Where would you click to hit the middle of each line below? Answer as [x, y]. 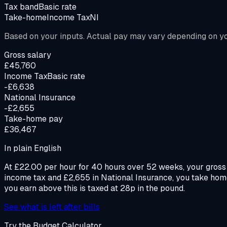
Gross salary [28, 55]
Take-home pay [33, 119]
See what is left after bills [52, 207]
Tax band [21, 7]
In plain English [33, 148]
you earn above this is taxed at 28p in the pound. [94, 188]
